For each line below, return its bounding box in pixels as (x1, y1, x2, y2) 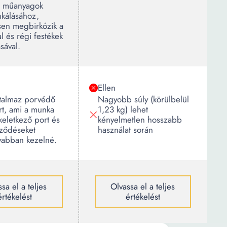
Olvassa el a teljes (110, 180, 175, 193)
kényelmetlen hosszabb (98, 113, 182, 126)
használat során (98, 124, 153, 136)
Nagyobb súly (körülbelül (98, 93, 189, 105)
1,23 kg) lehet (98, 103, 148, 116)
